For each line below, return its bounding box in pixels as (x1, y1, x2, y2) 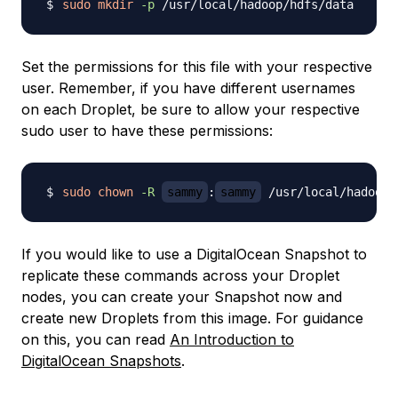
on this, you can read (21, 330, 170, 349)
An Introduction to (170, 330, 294, 349)
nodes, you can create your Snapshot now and (21, 288, 342, 306)
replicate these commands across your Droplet (21, 267, 339, 285)
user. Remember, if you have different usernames (21, 79, 355, 98)
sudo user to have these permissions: (21, 122, 273, 140)
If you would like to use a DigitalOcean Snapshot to (21, 245, 367, 264)
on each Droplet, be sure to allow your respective (21, 100, 360, 119)
